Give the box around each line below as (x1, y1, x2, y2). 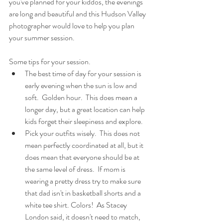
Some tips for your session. (9, 56, 91, 67)
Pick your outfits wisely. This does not (25, 127, 141, 139)
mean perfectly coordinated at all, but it (25, 139, 145, 151)
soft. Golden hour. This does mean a (25, 92, 139, 103)
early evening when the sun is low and (25, 80, 138, 91)
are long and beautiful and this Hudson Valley (9, 8, 147, 19)
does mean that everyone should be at (25, 151, 141, 163)
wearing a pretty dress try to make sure (25, 175, 142, 187)
